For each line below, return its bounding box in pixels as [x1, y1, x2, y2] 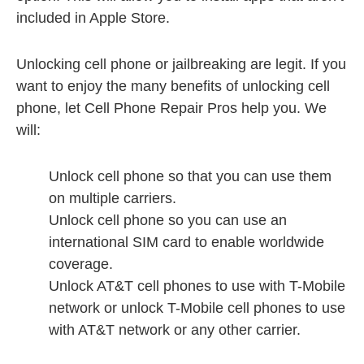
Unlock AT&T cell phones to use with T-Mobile [49, 278, 345, 294]
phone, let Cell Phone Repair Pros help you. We [16, 100, 327, 116]
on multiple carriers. [49, 190, 176, 206]
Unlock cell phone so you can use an [49, 212, 287, 228]
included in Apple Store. [16, 10, 170, 26]
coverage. [49, 256, 113, 272]
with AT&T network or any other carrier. [49, 322, 301, 338]
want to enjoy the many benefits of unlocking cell [16, 78, 330, 94]
